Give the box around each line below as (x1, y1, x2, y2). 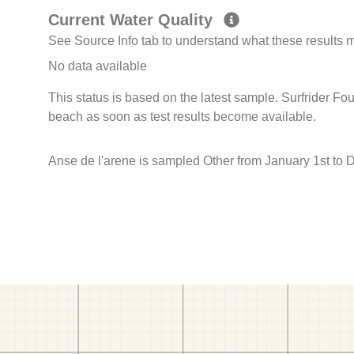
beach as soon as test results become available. (48, 110, 317, 124)
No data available (48, 59, 148, 73)
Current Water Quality (48, 11, 218, 29)
